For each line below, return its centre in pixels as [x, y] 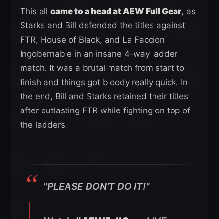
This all [35, 11]
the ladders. [44, 125]
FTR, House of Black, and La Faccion [92, 40]
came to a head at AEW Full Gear [116, 11]
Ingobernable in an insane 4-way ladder [99, 54]
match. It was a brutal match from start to [102, 68]
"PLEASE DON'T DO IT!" [97, 187]
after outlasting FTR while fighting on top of [105, 111]
